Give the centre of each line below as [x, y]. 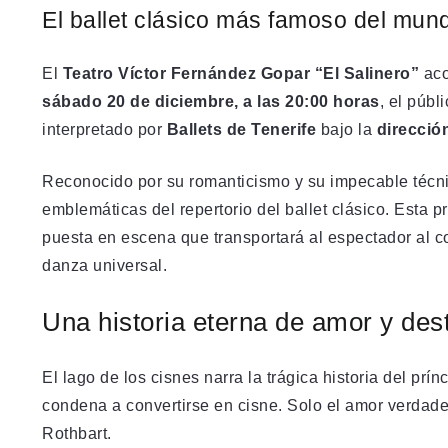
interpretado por [104, 129]
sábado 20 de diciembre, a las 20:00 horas [211, 101]
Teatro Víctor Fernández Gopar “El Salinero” [240, 73]
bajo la [346, 129]
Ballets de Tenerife [241, 129]
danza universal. [104, 265]
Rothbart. [77, 433]
